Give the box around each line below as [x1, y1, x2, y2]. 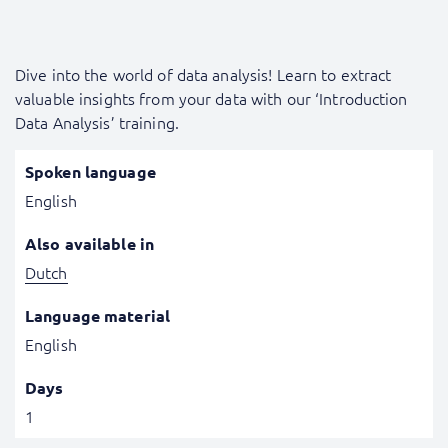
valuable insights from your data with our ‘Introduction [15, 87, 408, 109]
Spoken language [25, 161, 156, 182]
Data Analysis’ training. [15, 111, 179, 133]
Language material [25, 305, 171, 326]
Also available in [25, 233, 155, 254]
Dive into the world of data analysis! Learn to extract [15, 63, 392, 85]
